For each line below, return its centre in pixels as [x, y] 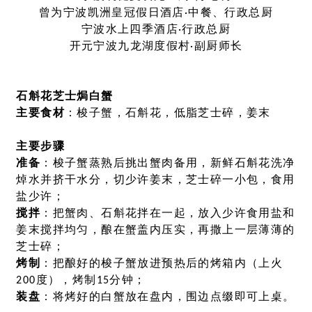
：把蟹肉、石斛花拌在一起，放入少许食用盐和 [168, 214]
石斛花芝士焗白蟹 [65, 97]
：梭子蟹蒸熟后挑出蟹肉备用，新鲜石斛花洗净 [168, 164]
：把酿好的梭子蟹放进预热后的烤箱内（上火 [162, 264]
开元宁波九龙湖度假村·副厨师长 [156, 47]
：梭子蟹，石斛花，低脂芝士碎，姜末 [167, 114]
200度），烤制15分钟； [81, 281]
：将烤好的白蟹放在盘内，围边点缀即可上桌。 [168, 298]
